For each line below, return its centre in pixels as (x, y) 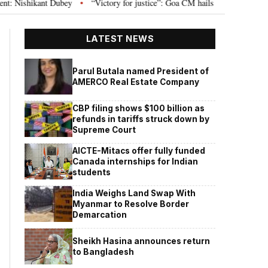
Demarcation (100, 214)
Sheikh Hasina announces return (141, 241)
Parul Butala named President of (141, 71)
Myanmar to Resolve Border (131, 204)
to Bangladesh (103, 252)
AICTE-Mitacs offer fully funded (139, 150)
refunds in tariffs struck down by (141, 119)
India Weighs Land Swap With (134, 193)
